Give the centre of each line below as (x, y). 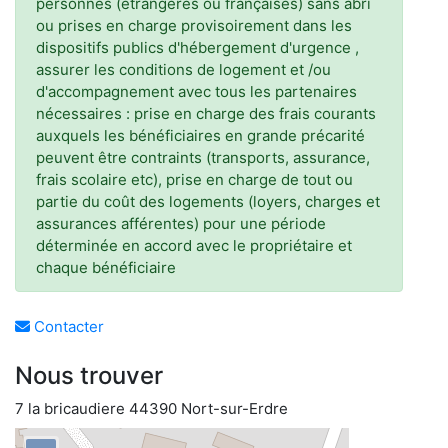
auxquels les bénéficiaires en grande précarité (200, 135)
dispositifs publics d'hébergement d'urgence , (197, 47)
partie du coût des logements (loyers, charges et (208, 201)
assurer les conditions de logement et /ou (183, 69)
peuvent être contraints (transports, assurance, (203, 157)
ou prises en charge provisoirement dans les (194, 25)
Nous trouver (89, 375)
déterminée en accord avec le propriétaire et (194, 245)
